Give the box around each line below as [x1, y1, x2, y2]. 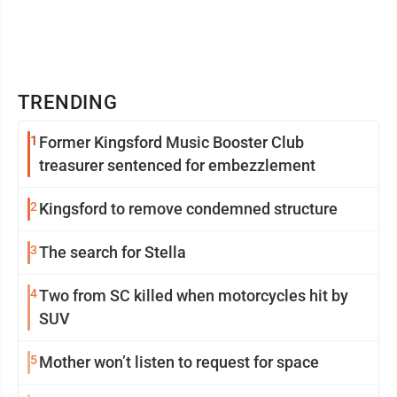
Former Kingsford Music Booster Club [39, 133, 304, 152]
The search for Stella [39, 243, 186, 262]
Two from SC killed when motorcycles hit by [39, 286, 348, 306]
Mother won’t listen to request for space [39, 353, 319, 372]
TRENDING [18, 91, 119, 114]
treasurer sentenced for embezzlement [39, 156, 315, 175]
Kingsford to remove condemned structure [39, 199, 338, 219]
